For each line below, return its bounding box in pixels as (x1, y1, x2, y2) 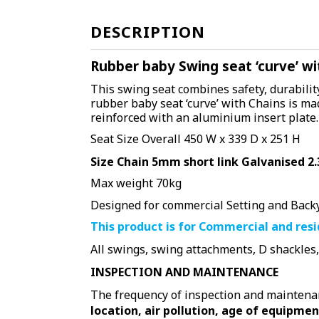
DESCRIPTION (90, 20, 205, 42)
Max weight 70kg (90, 175, 184, 192)
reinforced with (90, 109, 176, 125)
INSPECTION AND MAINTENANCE (90, 264, 278, 281)
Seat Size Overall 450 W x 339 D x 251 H (90, 130, 300, 147)
